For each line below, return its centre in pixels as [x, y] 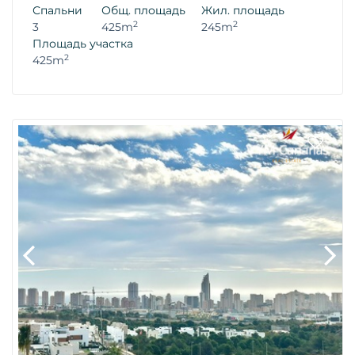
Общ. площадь [143, 11]
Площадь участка [83, 44]
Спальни [57, 11]
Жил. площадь [243, 11]
